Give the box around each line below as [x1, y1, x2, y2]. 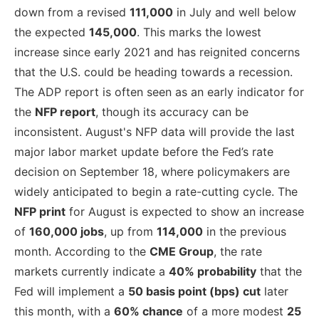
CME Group [150, 244, 214, 259]
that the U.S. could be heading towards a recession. [14, 65, 293, 80]
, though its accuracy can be [95, 105, 249, 120]
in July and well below [173, 5, 296, 20]
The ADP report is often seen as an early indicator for [14, 85, 304, 100]
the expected [14, 25, 89, 40]
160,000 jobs [29, 224, 104, 239]
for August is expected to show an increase [66, 204, 304, 219]
